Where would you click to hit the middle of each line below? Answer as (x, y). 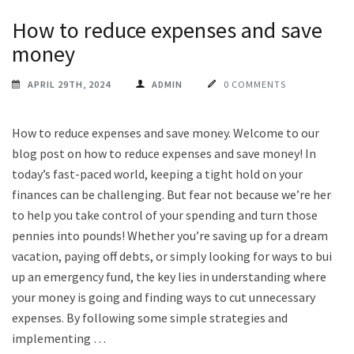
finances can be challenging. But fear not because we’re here (175, 194)
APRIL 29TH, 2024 (69, 84)
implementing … (59, 338)
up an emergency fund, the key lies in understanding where (169, 276)
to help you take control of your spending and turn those (165, 215)
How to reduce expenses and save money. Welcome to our (166, 132)
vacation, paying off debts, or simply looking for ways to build (177, 256)
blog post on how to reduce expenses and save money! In (164, 153)
